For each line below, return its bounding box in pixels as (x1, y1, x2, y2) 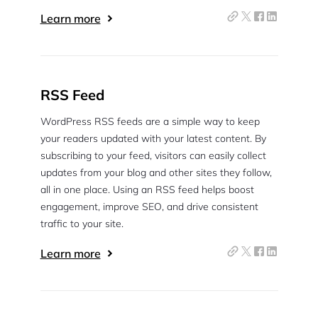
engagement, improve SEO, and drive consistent (40, 200, 258, 213)
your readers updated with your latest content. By (40, 132, 266, 145)
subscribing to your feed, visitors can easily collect (40, 149, 266, 162)
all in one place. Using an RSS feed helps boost (40, 183, 254, 196)
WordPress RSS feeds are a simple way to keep (40, 115, 260, 128)
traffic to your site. (40, 217, 124, 230)
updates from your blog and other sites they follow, (40, 166, 272, 179)
